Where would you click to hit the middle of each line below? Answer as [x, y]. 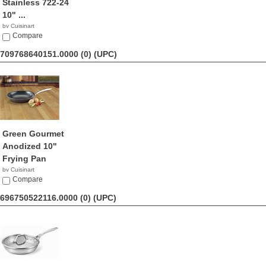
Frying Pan [24, 159]
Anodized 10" [30, 146]
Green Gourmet [33, 134]
